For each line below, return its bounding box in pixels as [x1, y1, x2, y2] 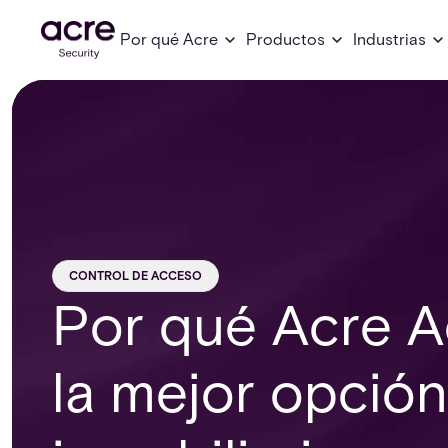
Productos [246, 30, 325, 49]
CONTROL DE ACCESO [69, 268, 202, 283]
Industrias [353, 30, 426, 49]
